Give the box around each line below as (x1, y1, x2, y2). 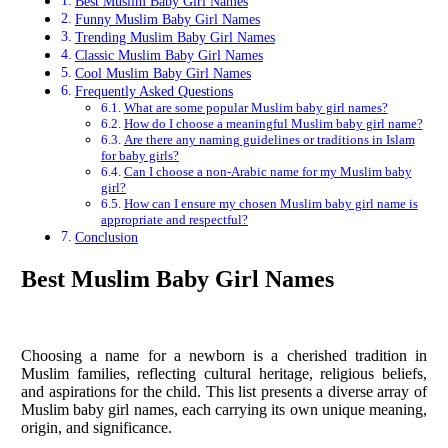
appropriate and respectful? (101, 212, 248, 228)
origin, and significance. (21, 419, 172, 437)
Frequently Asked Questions (74, 83, 233, 100)
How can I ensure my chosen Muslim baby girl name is (123, 196, 418, 212)
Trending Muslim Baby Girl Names (74, 29, 275, 46)
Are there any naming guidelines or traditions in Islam (123, 132, 415, 148)
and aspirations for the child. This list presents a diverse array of (21, 383, 427, 401)
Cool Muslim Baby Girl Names (74, 65, 251, 82)
